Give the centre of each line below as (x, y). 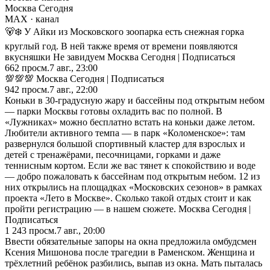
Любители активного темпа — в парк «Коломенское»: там (125, 133)
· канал (43, 19)
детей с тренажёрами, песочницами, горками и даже (113, 154)
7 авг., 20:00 (81, 230)
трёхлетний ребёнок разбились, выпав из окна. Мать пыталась (133, 263)
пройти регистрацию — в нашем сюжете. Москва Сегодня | (128, 209)
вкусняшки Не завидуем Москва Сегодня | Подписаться (120, 57)
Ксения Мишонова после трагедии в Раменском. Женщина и (130, 252)
